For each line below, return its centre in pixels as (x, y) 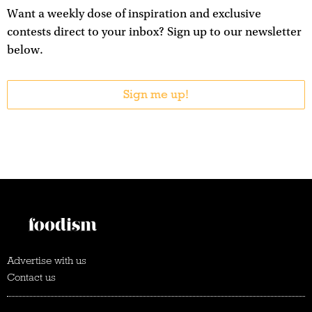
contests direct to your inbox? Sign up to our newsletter (154, 32)
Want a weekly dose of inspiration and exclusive (134, 14)
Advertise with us (47, 260)
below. (25, 50)
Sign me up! (156, 94)
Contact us (31, 277)
